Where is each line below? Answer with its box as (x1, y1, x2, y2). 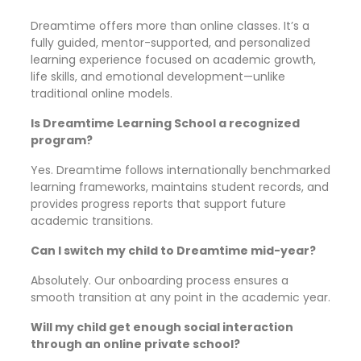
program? (31, 132, 93, 148)
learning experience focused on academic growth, (31, 52, 316, 68)
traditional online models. (31, 85, 172, 102)
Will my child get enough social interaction (31, 319, 293, 335)
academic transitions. (31, 213, 153, 229)
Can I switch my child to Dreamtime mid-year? (31, 243, 316, 259)
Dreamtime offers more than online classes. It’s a (31, 18, 309, 34)
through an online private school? (31, 336, 240, 352)
